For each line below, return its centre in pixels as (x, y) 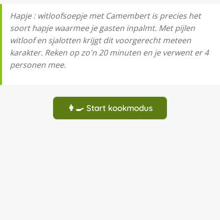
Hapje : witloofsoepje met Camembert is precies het (105, 16)
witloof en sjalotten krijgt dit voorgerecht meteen (100, 41)
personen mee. (38, 65)
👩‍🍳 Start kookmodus (110, 108)
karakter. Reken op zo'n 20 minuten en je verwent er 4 (109, 53)
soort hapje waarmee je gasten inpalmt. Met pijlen (102, 28)
